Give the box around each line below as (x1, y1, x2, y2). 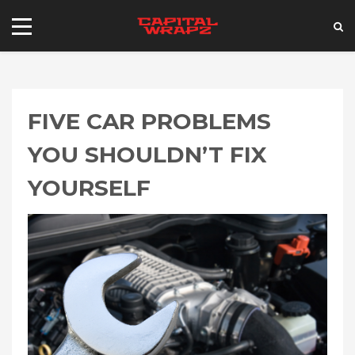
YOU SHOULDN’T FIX (28, 140, 267, 168)
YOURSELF (28, 174, 151, 201)
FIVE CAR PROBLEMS (28, 107, 271, 135)
